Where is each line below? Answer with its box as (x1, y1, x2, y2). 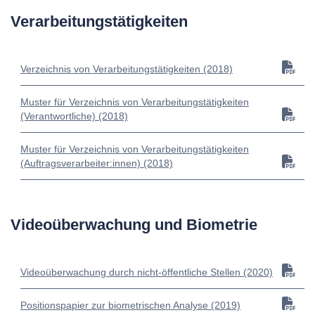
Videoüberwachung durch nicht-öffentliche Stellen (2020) (20, 266, 273, 278)
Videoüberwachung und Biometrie (11, 216, 257, 234)
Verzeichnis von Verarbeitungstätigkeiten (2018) (20, 63, 233, 75)
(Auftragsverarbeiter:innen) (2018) (20, 157, 173, 169)
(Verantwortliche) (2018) (20, 110, 128, 122)
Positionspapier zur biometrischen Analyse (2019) (20, 300, 240, 311)
